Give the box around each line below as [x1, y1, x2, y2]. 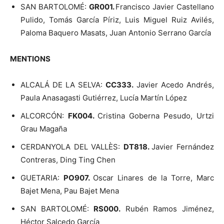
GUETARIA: [20, 172, 64, 182]
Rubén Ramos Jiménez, [120, 203, 214, 213]
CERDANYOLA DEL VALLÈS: [20, 141, 123, 151]
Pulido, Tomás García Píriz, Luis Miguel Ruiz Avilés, [20, 14, 214, 24]
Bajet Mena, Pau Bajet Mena [20, 185, 119, 195]
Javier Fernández [151, 141, 214, 151]
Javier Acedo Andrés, [133, 79, 214, 89]
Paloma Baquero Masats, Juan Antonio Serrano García [20, 27, 211, 37]
